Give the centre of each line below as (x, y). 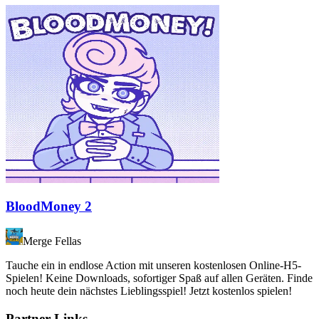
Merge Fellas (52, 241)
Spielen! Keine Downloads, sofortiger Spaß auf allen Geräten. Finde (159, 278)
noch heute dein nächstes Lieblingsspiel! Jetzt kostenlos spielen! (149, 291)
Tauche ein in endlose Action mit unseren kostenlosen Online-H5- (153, 266)
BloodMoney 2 (49, 206)
